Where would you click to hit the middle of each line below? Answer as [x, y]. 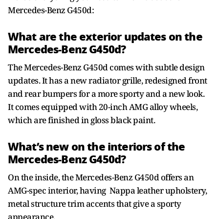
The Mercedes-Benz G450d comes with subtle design [106, 67]
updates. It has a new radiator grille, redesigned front [108, 80]
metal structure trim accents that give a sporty [95, 204]
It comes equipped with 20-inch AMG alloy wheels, [103, 107]
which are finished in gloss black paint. [81, 120]
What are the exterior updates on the [105, 37]
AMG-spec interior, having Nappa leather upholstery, [107, 190]
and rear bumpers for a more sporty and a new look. [106, 94]
